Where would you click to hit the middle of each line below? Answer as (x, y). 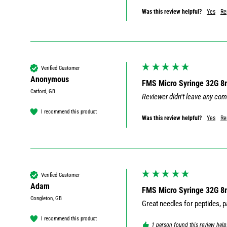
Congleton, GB (46, 199)
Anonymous (50, 80)
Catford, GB (43, 92)
